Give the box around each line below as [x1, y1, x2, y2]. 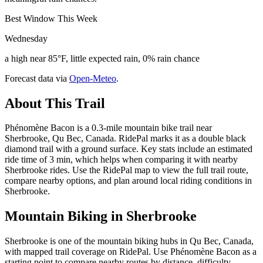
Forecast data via [5, 73, 67, 83]
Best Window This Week [5, 13, 97, 23]
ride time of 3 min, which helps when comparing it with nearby [5, 154, 238, 165]
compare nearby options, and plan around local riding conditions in [5, 176, 252, 186]
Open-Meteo [69, 73, 116, 83]
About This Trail [5, 95, 105, 111]
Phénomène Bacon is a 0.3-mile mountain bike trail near [5, 123, 212, 133]
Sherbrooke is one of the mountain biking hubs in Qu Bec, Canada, [5, 236, 254, 247]
